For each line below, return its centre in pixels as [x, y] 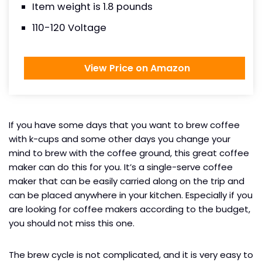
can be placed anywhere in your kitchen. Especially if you [131, 195]
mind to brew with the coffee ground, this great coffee [129, 153]
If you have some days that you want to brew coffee [124, 125]
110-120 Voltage [69, 28]
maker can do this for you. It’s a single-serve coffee [121, 167]
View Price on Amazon [135, 68]
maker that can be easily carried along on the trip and [127, 181]
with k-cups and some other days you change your [120, 139]
